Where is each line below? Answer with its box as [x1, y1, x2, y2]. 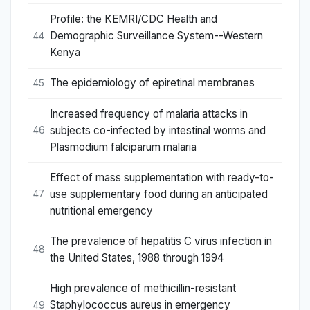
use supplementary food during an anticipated [50, 187, 268, 201]
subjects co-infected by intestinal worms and [50, 123, 266, 137]
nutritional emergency [50, 203, 153, 217]
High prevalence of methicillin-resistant [50, 282, 236, 295]
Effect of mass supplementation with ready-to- [50, 170, 274, 184]
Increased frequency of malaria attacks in [50, 107, 248, 120]
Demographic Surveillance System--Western [50, 29, 263, 43]
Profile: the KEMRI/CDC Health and [50, 12, 217, 26]
